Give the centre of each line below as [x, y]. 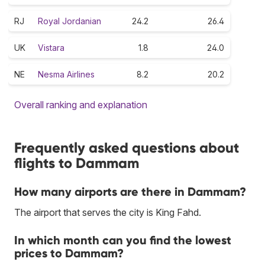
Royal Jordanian [70, 21]
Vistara [51, 47]
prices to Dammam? [69, 253]
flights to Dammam [77, 163]
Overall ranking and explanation [81, 104]
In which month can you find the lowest [123, 240]
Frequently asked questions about [127, 147]
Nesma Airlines [66, 74]
